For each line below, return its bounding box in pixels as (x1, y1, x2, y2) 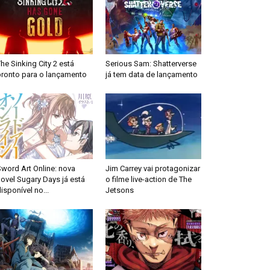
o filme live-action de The (105, 175, 192, 184)
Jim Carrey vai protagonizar (105, 164, 200, 174)
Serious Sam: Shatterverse (105, 58, 196, 68)
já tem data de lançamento (105, 69, 198, 79)
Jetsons (105, 186, 134, 195)
